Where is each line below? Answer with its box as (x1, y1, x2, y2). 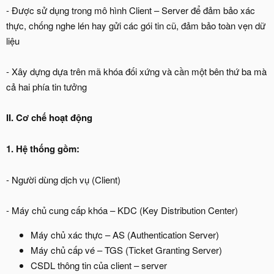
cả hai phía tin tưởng (6, 80, 87, 93)
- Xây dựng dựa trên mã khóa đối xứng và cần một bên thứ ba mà (6, 65, 267, 78)
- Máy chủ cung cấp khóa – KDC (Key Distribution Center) (6, 204, 238, 217)
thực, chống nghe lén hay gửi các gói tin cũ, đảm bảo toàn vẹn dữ (6, 19, 265, 32)
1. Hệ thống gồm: (6, 142, 80, 155)
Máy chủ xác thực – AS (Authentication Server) (31, 228, 219, 241)
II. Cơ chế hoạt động (6, 111, 92, 124)
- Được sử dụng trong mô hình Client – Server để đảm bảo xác (6, 4, 255, 17)
